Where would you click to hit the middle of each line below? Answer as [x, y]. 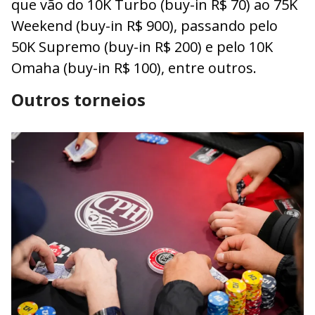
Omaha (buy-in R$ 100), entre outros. [134, 67]
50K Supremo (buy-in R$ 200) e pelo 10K [142, 46]
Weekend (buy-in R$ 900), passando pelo [144, 25]
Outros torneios [78, 99]
